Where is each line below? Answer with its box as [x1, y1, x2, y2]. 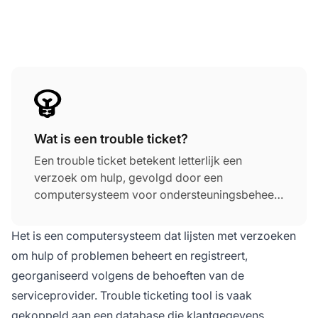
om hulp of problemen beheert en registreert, [11, 248, 248, 263]
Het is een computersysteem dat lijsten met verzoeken [11, 228, 296, 243]
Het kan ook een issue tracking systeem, [34, 204, 246, 219]
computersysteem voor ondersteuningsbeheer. [34, 187, 280, 202]
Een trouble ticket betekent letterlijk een [34, 153, 242, 168]
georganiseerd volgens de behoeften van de [11, 268, 244, 283]
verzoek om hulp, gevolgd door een [34, 170, 223, 185]
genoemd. [34, 238, 87, 253]
